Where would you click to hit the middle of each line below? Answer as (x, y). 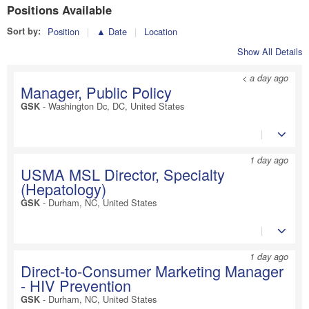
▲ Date (112, 31)
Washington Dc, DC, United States (116, 106)
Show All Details (270, 51)
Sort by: (24, 31)
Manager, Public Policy (96, 92)
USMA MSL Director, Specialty (123, 174)
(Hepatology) (63, 188)
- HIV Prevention (76, 285)
